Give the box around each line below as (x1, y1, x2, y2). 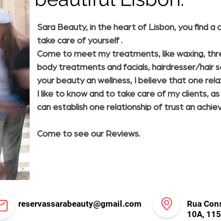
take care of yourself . (37, 37, 122, 45)
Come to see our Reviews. (37, 130, 140, 139)
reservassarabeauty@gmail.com (18, 199, 142, 209)
